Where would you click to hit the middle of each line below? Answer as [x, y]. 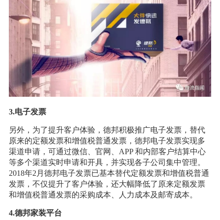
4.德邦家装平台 [35, 213]
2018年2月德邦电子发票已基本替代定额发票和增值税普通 [109, 173]
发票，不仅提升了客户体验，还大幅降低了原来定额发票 [107, 184]
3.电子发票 [27, 111]
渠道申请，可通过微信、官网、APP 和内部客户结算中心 [107, 151]
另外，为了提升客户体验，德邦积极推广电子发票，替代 [107, 130]
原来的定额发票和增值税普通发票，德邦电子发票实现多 [107, 140]
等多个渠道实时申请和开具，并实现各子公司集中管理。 [107, 162]
